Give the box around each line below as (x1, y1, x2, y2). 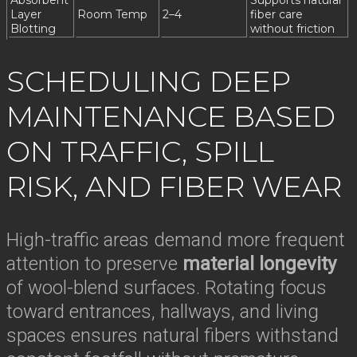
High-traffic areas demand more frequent (6, 229, 345, 251)
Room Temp (77, 7, 147, 22)
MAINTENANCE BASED (6, 99, 335, 135)
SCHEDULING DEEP (6, 64, 291, 100)
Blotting (10, 22, 56, 37)
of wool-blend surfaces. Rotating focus (6, 277, 327, 299)
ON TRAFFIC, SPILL (6, 134, 274, 170)
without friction (250, 22, 335, 37)
